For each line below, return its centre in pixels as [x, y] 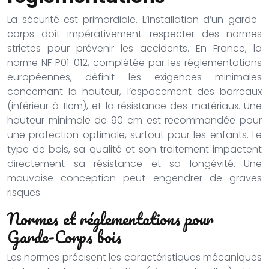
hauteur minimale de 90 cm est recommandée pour [134, 120]
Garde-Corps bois [65, 237]
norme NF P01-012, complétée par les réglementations [134, 63]
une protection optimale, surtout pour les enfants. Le [134, 135]
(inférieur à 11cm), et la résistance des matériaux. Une [134, 106]
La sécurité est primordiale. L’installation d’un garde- [134, 20]
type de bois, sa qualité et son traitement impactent [134, 149]
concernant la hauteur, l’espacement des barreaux [134, 92]
